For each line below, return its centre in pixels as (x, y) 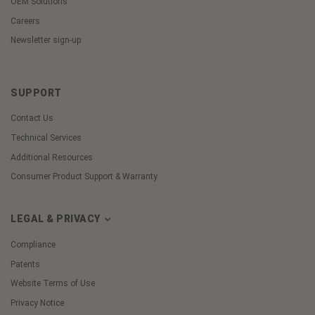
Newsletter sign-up (46, 40)
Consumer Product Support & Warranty (84, 177)
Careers (25, 21)
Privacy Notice (37, 303)
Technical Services (46, 137)
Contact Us (32, 118)
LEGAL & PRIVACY (57, 219)
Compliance (33, 244)
